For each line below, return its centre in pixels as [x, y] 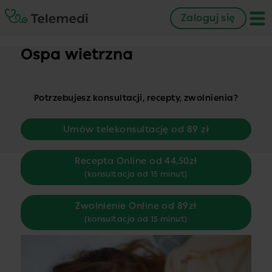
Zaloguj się [208, 18]
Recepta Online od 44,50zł [136, 161]
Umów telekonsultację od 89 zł [136, 129]
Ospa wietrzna [76, 54]
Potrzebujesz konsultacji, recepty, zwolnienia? [136, 98]
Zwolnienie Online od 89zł [136, 206]
